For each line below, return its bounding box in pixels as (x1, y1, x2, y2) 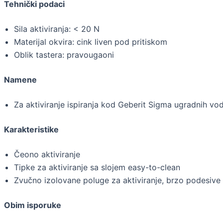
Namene (4, 75, 37, 85)
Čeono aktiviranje (14, 149, 80, 160)
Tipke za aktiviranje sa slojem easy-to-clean (14, 162, 180, 173)
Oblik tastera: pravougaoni (14, 50, 114, 60)
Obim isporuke (4, 200, 61, 211)
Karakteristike (4, 124, 61, 135)
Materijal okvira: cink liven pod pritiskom (14, 37, 167, 47)
